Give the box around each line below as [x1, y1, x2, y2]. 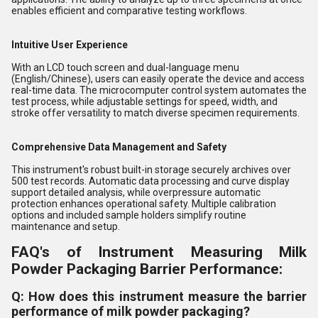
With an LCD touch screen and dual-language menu [11, 62, 239, 74]
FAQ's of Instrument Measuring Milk [11, 243, 307, 261]
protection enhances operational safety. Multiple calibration [11, 198, 276, 210]
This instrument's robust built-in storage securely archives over [11, 164, 291, 176]
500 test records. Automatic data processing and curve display [11, 175, 290, 187]
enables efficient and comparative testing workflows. [11, 5, 247, 17]
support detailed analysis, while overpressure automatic [11, 187, 261, 199]
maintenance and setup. [11, 221, 120, 233]
